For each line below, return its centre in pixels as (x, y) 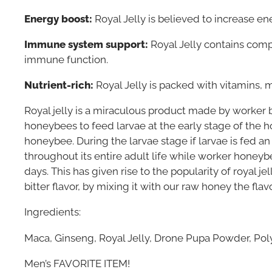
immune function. (66, 59)
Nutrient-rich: (59, 85)
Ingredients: (53, 212)
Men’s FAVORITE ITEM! (77, 263)
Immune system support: (86, 44)
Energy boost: (58, 19)
